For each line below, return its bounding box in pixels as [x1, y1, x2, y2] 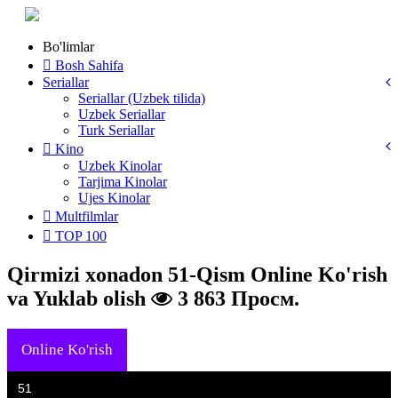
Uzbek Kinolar [78, 158, 162, 173]
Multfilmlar [55, 209, 118, 224]
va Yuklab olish [7, 286, 151, 310]
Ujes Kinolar [78, 190, 150, 205]
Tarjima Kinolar [78, 174, 167, 189]
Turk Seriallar [78, 123, 155, 138]
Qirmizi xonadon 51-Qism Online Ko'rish [7, 262, 387, 286]
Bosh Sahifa [52, 58, 123, 73]
